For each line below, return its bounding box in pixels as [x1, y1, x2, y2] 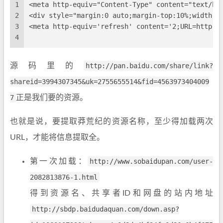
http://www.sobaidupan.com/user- [90, 157, 213, 165]
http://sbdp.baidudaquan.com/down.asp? [32, 205, 179, 213]
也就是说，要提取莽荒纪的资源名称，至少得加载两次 [10, 117, 213, 125]
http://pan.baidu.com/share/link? [86, 62, 213, 70]
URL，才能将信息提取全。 [10, 133, 105, 141]
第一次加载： [30, 157, 88, 165]
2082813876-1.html [30, 173, 98, 181]
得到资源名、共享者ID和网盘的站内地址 [30, 189, 213, 197]
